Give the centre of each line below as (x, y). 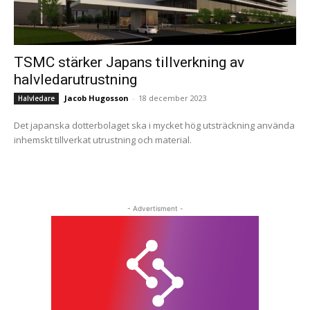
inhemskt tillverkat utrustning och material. (103, 140)
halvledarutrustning (75, 80)
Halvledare (36, 98)
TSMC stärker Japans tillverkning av (129, 62)
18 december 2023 (173, 98)
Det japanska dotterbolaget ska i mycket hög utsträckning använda (154, 125)
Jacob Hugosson (97, 98)
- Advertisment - (155, 208)
